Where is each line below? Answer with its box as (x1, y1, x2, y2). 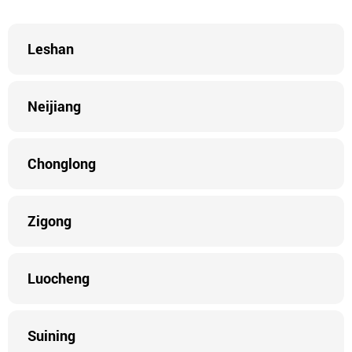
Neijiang (27, 97, 81, 115)
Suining (27, 326, 75, 345)
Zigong (27, 211, 71, 230)
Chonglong (27, 154, 96, 173)
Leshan (27, 39, 74, 58)
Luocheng (27, 269, 90, 288)
